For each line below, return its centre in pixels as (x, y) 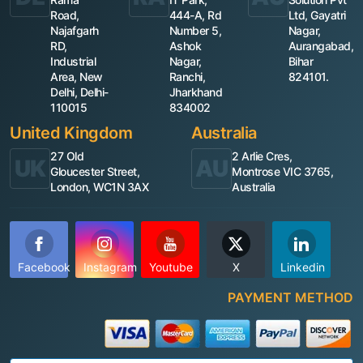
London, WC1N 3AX (99, 187)
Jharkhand (196, 92)
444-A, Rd (195, 15)
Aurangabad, (320, 46)
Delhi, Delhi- (79, 92)
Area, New (77, 77)
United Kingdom (71, 133)
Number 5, (195, 31)
